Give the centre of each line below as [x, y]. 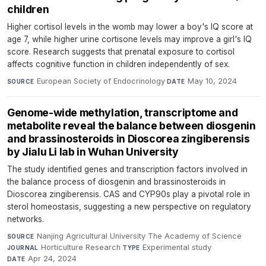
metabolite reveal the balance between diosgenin [132, 125]
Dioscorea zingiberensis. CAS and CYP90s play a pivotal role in [129, 194]
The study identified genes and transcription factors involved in [127, 169]
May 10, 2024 [212, 81]
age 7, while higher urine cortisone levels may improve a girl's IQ [129, 39]
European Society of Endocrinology [101, 81]
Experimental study [177, 247]
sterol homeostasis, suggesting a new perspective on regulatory [129, 206]
